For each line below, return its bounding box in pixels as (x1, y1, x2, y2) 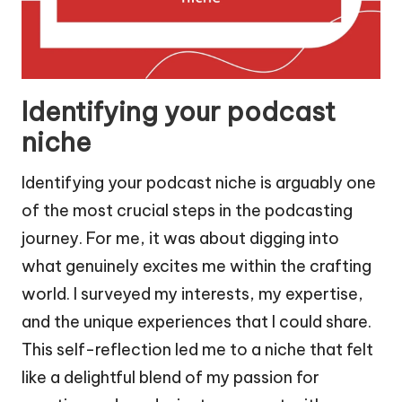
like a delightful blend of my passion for (22, 367, 319, 389)
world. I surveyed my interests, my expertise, (22, 284, 363, 305)
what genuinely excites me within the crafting (22, 256, 371, 277)
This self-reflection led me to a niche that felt (22, 339, 373, 361)
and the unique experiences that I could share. (22, 311, 371, 333)
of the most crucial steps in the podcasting (22, 200, 353, 222)
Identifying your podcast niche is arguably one (22, 172, 376, 194)
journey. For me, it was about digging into (22, 228, 339, 249)
